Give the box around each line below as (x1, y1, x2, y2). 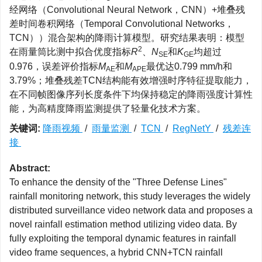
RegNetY (173, 123, 213, 133)
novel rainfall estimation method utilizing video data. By (9, 219, 237, 229)
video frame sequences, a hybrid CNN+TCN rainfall (9, 247, 223, 257)
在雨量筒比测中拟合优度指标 (9, 47, 131, 57)
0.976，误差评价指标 (9, 61, 98, 71)
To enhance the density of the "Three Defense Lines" (9, 177, 227, 187)
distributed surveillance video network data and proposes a (9, 205, 253, 215)
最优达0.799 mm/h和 (146, 61, 232, 71)
